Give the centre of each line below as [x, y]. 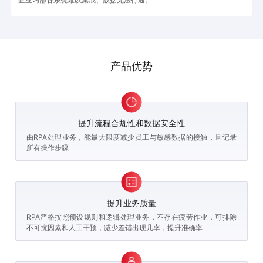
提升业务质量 [131, 203]
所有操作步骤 [48, 148]
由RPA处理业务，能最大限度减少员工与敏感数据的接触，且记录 [131, 137]
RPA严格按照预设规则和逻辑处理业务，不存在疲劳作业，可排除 [131, 217]
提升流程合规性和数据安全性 [131, 123]
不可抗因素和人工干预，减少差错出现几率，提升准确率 [114, 228]
